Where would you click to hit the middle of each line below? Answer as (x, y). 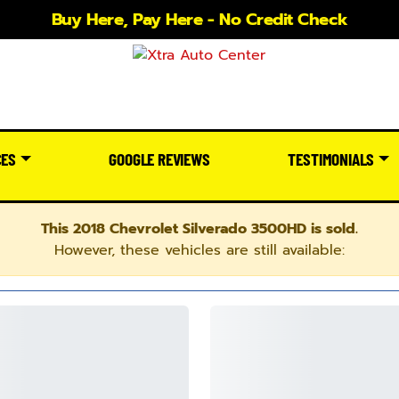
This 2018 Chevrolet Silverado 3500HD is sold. (199, 228)
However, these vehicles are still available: (199, 250)
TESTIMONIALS (331, 159)
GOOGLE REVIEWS (159, 159)
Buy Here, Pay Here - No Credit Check (199, 20)
